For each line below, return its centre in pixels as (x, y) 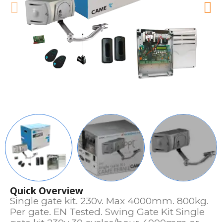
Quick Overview (47, 191)
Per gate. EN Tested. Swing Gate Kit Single (107, 212)
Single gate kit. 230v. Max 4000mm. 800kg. (109, 201)
